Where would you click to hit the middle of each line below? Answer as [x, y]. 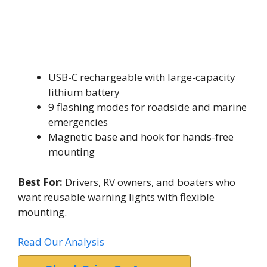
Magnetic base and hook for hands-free [141, 137]
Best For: [40, 182]
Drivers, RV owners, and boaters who [149, 182]
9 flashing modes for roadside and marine [148, 107]
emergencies [78, 122]
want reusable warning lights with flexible [116, 197]
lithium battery [84, 92]
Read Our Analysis [61, 242]
